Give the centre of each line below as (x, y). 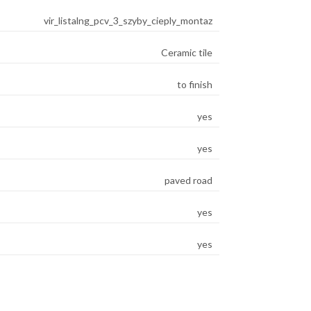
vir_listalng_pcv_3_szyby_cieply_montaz (128, 20)
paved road (188, 180)
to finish (195, 84)
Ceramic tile (187, 52)
